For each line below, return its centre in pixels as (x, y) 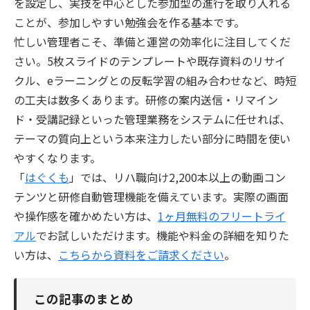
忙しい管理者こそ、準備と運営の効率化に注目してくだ (152, 41)
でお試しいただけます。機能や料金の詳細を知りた (163, 235)
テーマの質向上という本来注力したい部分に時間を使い (152, 138)
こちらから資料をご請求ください (141, 254)
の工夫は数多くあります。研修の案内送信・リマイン (146, 99)
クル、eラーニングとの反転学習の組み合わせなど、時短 (155, 80)
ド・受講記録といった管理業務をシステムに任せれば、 (152, 119)
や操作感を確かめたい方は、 (86, 216)
